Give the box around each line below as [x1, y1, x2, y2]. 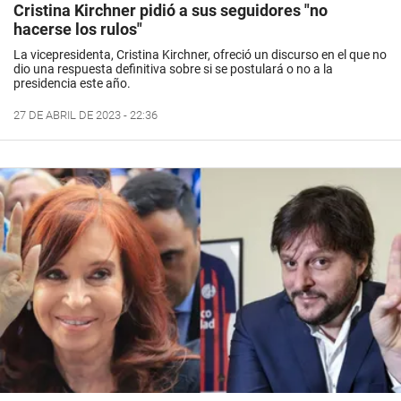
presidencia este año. [13, 76, 131, 90]
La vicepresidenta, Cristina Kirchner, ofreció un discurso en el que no [13, 47, 387, 62]
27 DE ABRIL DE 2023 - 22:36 [13, 108, 158, 122]
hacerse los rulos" [13, 20, 142, 38]
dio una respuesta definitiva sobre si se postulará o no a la [13, 62, 333, 76]
